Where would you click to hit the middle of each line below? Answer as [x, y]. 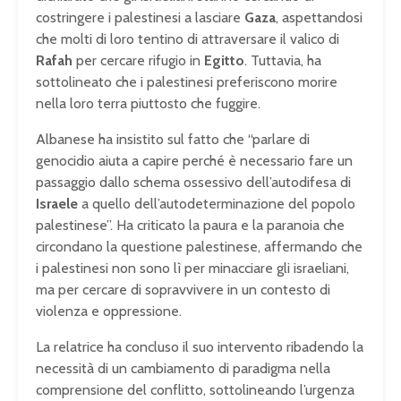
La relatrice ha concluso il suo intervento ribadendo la [200, 347]
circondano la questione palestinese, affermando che [199, 247]
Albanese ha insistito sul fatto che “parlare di [173, 140]
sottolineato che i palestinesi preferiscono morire [187, 82]
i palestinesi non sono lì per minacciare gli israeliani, [192, 269]
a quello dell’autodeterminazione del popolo [217, 204]
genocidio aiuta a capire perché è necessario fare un [194, 161]
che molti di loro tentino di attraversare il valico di [188, 39]
